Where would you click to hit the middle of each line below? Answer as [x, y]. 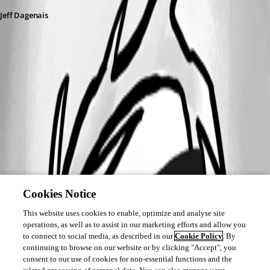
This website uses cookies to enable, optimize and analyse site [124, 213]
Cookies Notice [60, 194]
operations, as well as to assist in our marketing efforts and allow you [135, 224]
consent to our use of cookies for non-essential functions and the [128, 259]
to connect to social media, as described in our [99, 236]
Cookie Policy [199, 236]
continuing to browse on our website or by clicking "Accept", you [130, 247]
